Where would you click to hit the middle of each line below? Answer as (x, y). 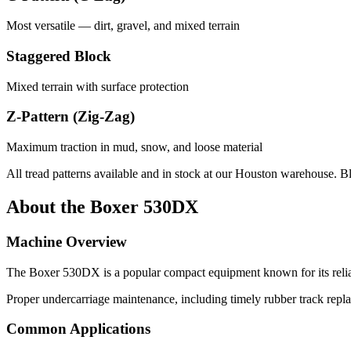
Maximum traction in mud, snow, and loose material (134, 147)
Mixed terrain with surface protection (98, 86)
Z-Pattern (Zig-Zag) (71, 117)
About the (48, 207)
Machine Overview (67, 241)
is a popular (132, 272)
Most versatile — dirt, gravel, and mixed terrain (123, 26)
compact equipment (212, 272)
